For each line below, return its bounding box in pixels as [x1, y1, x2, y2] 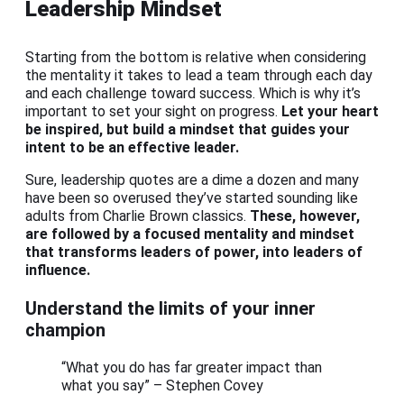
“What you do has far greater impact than [61, 359, 322, 377]
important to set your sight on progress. [25, 103, 281, 121]
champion [25, 319, 106, 342]
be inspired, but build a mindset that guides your [25, 121, 350, 139]
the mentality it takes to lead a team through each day [25, 67, 372, 85]
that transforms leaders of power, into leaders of [25, 243, 363, 262]
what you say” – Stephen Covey [61, 377, 263, 395]
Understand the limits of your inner [25, 298, 316, 320]
